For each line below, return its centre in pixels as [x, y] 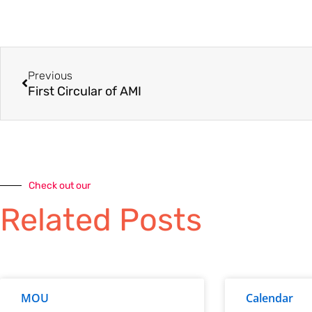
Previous [50, 75]
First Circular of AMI [85, 91]
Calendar [269, 298]
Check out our [60, 185]
